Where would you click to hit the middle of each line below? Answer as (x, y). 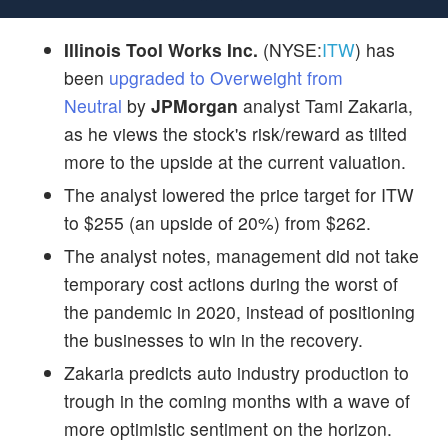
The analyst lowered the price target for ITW (239, 194)
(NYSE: (290, 49)
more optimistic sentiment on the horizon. (228, 428)
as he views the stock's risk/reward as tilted (235, 133)
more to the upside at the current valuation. (235, 161)
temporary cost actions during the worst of (231, 283)
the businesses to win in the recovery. (213, 339)
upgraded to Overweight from (226, 77)
